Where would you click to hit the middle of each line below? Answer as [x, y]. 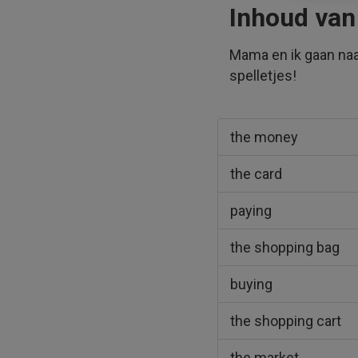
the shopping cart [286, 321]
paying [251, 211]
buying [251, 284]
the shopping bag [285, 247]
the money [264, 137]
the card [256, 174]
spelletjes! [263, 76]
